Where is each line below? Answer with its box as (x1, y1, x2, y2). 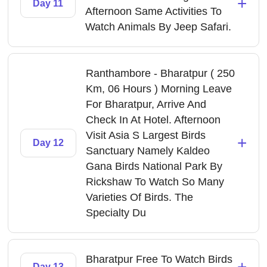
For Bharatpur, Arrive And (86, 98, 207, 110)
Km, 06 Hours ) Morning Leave (86, 83, 232, 95)
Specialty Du (86, 207, 147, 219)
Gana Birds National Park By (86, 160, 223, 172)
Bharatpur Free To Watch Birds (86, 253, 233, 265)
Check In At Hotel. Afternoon (86, 114, 221, 126)
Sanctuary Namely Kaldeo (86, 145, 210, 157)
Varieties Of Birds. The (86, 191, 194, 203)
